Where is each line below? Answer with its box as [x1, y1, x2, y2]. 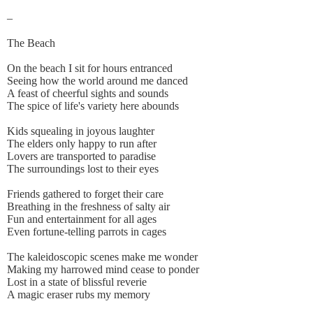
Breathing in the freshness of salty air [7, 201, 170, 213]
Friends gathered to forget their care [7, 188, 163, 201]
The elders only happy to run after [7, 138, 156, 150]
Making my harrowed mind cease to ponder [7, 263, 199, 276]
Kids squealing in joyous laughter [7, 125, 154, 138]
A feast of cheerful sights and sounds [7, 87, 168, 100]
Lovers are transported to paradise [7, 150, 156, 163]
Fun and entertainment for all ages [7, 213, 156, 226]
